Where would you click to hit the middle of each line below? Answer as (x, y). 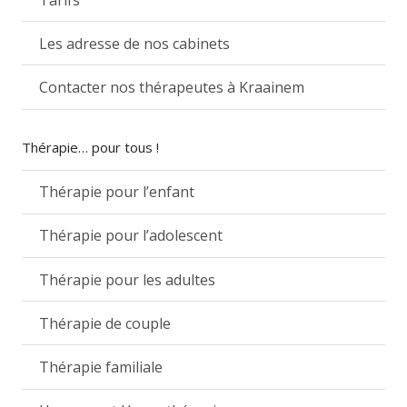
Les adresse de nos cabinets (135, 43)
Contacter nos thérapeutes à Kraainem (172, 87)
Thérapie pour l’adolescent (131, 236)
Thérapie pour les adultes (128, 279)
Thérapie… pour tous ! (90, 147)
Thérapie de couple (105, 323)
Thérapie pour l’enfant (117, 192)
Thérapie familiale (101, 367)
